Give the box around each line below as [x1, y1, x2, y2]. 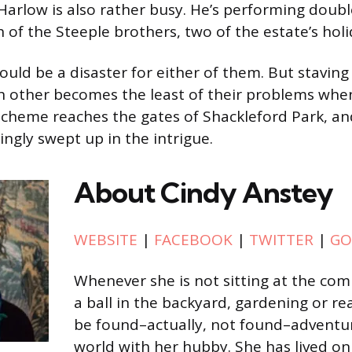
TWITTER [249, 229, 313, 251]
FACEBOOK [154, 229, 233, 251]
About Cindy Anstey [74, 174, 333, 211]
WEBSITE [74, 229, 137, 251]
